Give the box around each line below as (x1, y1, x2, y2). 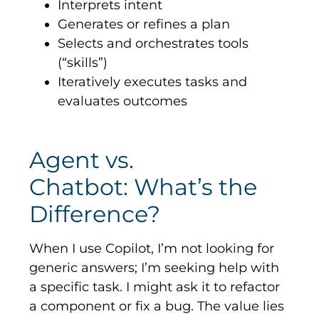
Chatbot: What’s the (29, 173, 258, 202)
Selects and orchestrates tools (58, 36, 249, 52)
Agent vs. (29, 146, 135, 174)
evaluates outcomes (58, 93, 188, 110)
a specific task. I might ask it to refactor (29, 279, 281, 296)
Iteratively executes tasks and (58, 74, 248, 90)
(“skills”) (58, 55, 108, 71)
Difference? (29, 200, 167, 229)
